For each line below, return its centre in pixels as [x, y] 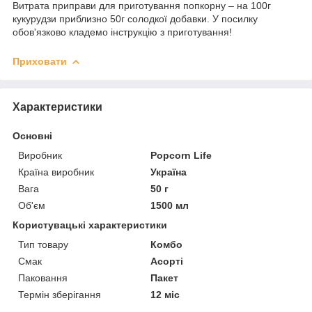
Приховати [40, 61]
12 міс [165, 294]
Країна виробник [56, 172]
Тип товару [43, 244]
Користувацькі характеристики [90, 225]
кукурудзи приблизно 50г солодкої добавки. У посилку [135, 18]
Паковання [43, 278]
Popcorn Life [181, 155]
